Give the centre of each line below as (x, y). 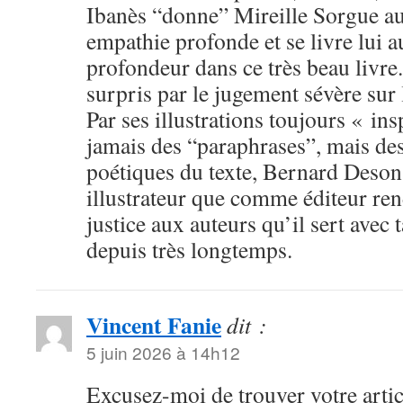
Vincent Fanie (154, 325)
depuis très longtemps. (189, 249)
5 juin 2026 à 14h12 (163, 352)
